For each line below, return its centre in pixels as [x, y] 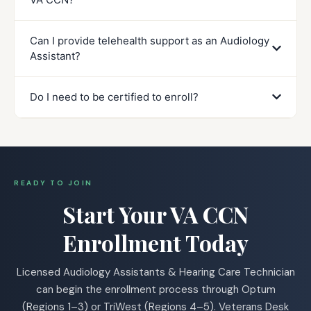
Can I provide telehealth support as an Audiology [150, 40]
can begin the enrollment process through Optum [155, 289]
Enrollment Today [155, 242]
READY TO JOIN [53, 183]
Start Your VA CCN [155, 214]
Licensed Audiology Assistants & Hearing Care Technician [155, 272]
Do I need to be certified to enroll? [114, 96]
